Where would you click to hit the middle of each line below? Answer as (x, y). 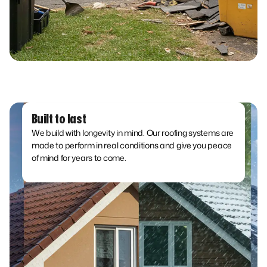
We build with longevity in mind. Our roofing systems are (133, 133)
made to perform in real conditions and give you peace (131, 145)
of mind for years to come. (79, 158)
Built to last (59, 119)
